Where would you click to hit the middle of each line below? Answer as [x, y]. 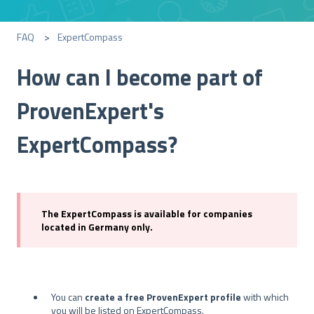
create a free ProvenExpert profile [163, 296]
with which [265, 296]
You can [68, 296]
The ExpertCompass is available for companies [147, 213]
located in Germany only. [97, 226]
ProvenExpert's [90, 110]
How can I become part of [140, 77]
